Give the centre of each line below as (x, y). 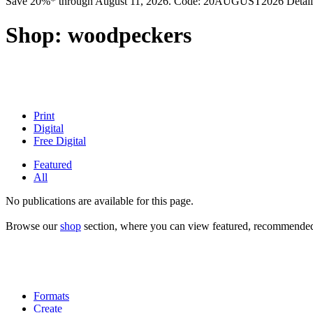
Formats (51, 296)
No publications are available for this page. (100, 201)
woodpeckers (127, 35)
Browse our (33, 226)
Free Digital (60, 140)
